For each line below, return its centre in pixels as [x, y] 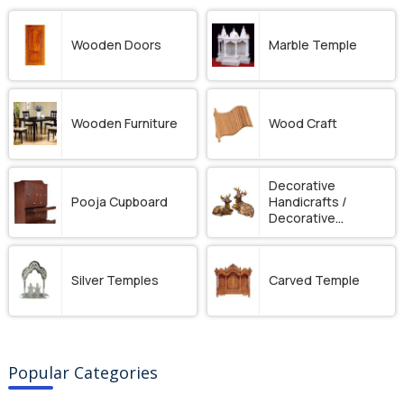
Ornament [299, 234]
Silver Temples [115, 280]
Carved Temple [315, 280]
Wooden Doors [116, 45]
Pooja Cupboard [119, 202]
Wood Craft [303, 124]
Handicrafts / [308, 202]
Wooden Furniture [124, 124]
